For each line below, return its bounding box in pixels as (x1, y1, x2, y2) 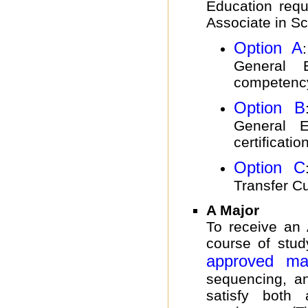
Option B (234, 98, 305, 118)
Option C (234, 158, 305, 177)
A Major (206, 201, 259, 218)
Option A (234, 38, 303, 57)
